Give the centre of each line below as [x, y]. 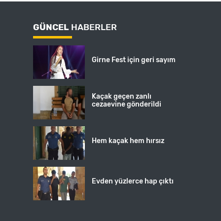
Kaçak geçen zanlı [122, 97]
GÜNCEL [51, 27]
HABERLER [93, 27]
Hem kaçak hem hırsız [128, 141]
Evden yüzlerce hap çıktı [133, 182]
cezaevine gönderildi [127, 105]
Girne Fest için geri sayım [134, 60]
